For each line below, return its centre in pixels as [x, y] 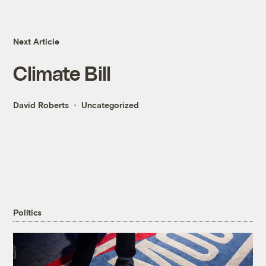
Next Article [37, 42]
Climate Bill [62, 73]
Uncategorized [110, 105]
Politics [28, 213]
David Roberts [41, 105]
